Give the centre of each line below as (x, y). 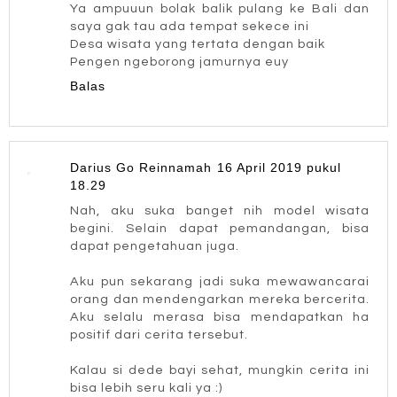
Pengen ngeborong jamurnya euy (179, 61)
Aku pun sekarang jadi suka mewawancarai (220, 282)
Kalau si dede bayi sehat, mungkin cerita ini (220, 370)
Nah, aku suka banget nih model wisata (220, 211)
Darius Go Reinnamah (141, 168)
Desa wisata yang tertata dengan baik (198, 43)
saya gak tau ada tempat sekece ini (190, 26)
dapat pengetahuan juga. (155, 246)
